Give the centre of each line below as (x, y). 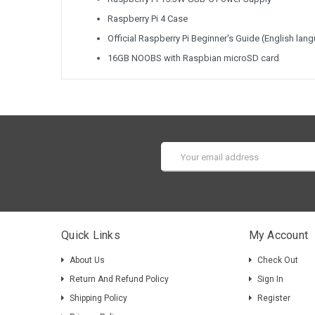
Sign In (270, 279)
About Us (87, 261)
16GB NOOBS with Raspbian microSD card (193, 58)
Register (274, 298)
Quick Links (91, 236)
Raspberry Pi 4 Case (148, 19)
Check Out (277, 261)
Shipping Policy (98, 298)
